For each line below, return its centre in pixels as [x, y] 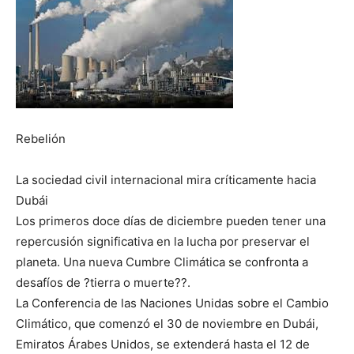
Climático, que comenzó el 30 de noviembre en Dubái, [167, 324]
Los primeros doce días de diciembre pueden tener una [171, 221]
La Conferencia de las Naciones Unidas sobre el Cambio [172, 303]
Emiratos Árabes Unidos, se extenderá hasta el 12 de [163, 345]
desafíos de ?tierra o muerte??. [103, 283]
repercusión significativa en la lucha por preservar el [163, 242]
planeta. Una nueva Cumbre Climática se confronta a [162, 262]
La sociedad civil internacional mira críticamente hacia [166, 180]
